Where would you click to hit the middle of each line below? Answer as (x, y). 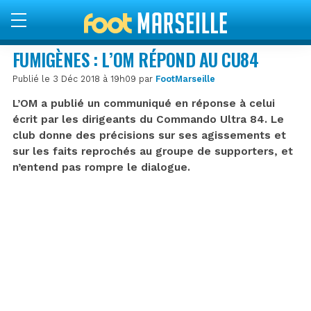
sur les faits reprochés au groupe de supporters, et (153, 151)
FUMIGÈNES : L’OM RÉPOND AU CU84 (136, 59)
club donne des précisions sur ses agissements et (149, 135)
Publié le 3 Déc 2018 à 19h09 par (84, 78)
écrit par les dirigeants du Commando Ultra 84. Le (148, 119)
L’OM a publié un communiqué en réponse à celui (144, 103)
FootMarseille (185, 78)
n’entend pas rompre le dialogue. (101, 167)
